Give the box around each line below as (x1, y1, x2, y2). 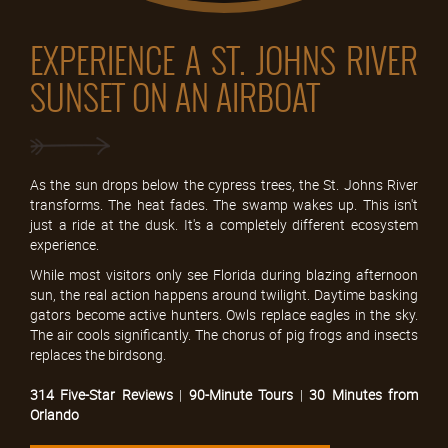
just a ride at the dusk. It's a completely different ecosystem (30, 214, 418, 234)
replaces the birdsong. (30, 344, 166, 364)
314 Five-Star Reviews (30, 384, 173, 404)
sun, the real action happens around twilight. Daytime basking (30, 284, 418, 304)
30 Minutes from (309, 384, 419, 404)
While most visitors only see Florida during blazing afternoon (30, 264, 418, 284)
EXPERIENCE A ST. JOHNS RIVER (30, 36, 418, 87)
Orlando (30, 404, 79, 424)
